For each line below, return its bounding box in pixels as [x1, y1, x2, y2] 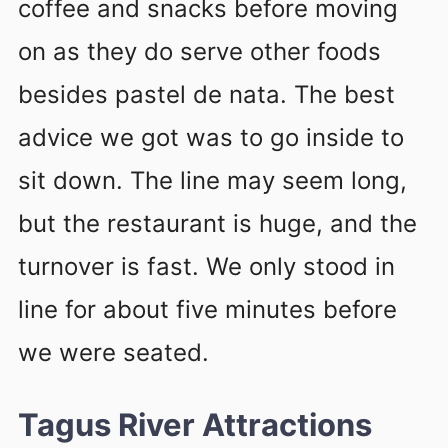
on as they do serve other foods [18, 36, 381, 66]
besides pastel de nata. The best [18, 79, 395, 109]
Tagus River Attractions [18, 405, 372, 443]
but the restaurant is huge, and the [18, 208, 417, 238]
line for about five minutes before [18, 294, 397, 324]
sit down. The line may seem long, [18, 165, 407, 195]
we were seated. [18, 337, 209, 367]
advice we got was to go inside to [18, 122, 404, 152]
